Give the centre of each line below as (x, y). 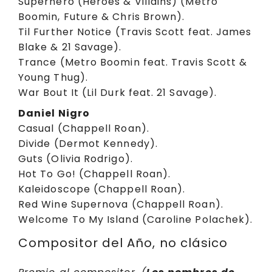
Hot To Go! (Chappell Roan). (95, 174)
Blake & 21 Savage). (70, 47)
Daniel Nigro (54, 114)
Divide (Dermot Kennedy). (88, 144)
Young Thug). (53, 77)
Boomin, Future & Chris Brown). (102, 16)
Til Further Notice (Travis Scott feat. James (135, 32)
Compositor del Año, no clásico (123, 243)
